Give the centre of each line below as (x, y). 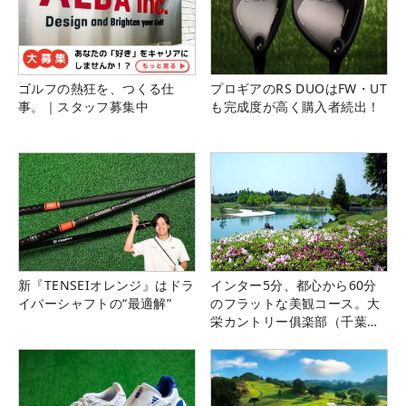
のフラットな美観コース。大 (295, 303)
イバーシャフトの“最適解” (95, 303)
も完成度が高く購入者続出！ (295, 107)
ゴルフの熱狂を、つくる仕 (97, 89)
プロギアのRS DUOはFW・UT (299, 89)
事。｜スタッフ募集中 (83, 107)
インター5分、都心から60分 (294, 285)
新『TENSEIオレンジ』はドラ (106, 285)
